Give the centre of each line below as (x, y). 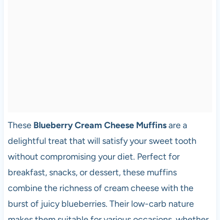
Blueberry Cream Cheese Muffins (100, 125)
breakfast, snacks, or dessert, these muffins (92, 173)
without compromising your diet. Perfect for (94, 157)
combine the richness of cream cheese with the (100, 188)
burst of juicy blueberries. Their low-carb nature (101, 204)
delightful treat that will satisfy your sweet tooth (102, 141)
